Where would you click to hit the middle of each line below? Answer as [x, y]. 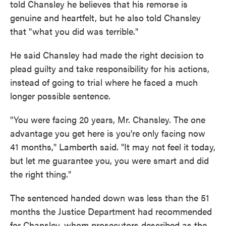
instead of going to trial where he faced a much [104, 82]
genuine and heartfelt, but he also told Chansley [105, 17]
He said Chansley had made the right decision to [107, 55]
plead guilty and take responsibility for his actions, [110, 68]
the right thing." [41, 174]
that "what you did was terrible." [74, 31]
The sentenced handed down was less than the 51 [110, 197]
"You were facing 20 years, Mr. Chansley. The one [108, 119]
